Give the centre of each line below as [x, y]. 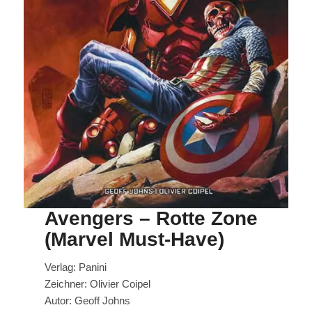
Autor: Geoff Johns [88, 300]
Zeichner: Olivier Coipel [98, 283]
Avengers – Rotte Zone [151, 218]
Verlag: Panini [76, 267]
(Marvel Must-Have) [135, 239]
